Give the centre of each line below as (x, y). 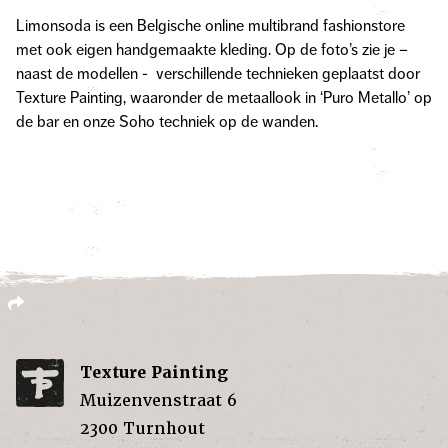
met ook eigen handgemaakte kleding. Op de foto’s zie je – (212, 50)
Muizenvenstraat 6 (158, 400)
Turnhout (164, 428)
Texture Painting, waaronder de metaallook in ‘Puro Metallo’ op (224, 98)
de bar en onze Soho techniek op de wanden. (167, 122)
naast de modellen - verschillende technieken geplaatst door (218, 74)
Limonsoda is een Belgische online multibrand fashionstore (210, 26)
